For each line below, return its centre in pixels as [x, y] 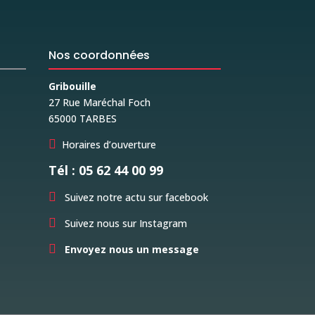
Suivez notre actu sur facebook [135, 197]
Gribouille [72, 86]
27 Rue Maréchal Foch [99, 102]
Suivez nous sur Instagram [124, 223]
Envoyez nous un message [131, 249]
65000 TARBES [82, 118]
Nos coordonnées [99, 55]
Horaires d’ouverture [109, 144]
